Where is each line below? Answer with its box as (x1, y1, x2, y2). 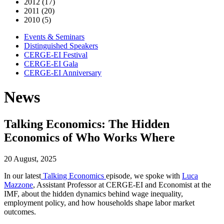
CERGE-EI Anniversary (24, 68, 101, 77)
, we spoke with (130, 171, 182, 180)
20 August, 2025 (4, 154, 56, 163)
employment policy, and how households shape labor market (4, 198, 194, 207)
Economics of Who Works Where (4, 130, 175, 144)
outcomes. (4, 207, 38, 216)
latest (25, 171, 41, 180)
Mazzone (4, 180, 33, 189)
